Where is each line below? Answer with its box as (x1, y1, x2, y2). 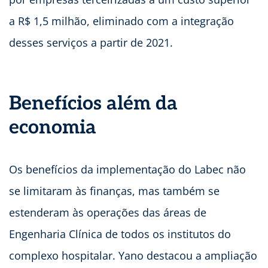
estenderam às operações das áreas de (9, 205, 206, 220)
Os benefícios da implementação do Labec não (9, 162, 246, 177)
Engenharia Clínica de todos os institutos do (9, 227, 231, 242)
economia (9, 116, 101, 139)
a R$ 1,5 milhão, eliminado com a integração (9, 14, 234, 29)
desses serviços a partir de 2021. (9, 35, 176, 50)
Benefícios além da (9, 92, 178, 115)
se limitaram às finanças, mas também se (9, 184, 220, 199)
